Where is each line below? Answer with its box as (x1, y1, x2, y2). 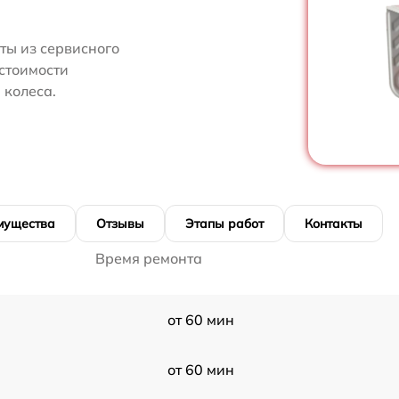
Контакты (305, 216, 362, 232)
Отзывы (96, 216, 144, 232)
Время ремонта (95, 249, 202, 268)
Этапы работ (185, 216, 264, 232)
